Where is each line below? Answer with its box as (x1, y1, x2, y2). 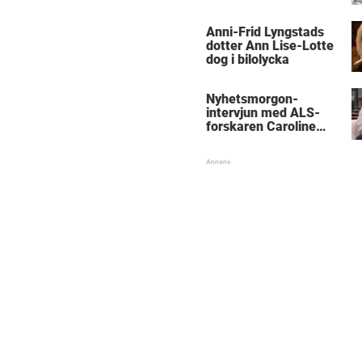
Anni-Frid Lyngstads (206, 24, 324, 40)
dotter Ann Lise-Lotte (206, 38, 334, 54)
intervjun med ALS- (206, 105, 320, 121)
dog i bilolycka (206, 52, 289, 68)
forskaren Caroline (206, 119, 316, 135)
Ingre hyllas (206, 133, 274, 149)
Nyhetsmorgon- (206, 91, 298, 107)
